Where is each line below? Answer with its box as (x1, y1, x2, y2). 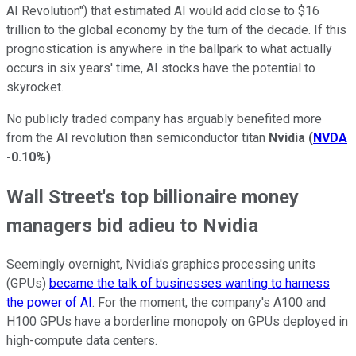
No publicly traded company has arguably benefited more (6, 110, 322, 126)
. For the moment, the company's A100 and (92, 295, 326, 311)
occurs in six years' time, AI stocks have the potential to (6, 60, 315, 75)
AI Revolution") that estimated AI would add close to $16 (6, 2, 319, 18)
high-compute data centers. (6, 333, 157, 349)
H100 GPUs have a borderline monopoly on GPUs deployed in (6, 314, 348, 330)
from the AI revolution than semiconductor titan (6, 130, 269, 145)
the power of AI (6, 295, 92, 311)
